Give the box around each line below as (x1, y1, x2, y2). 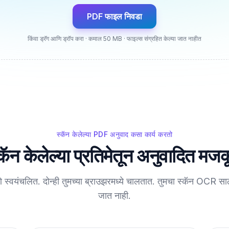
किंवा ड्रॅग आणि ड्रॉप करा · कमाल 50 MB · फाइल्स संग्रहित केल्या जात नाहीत (28, 35, 201, 42)
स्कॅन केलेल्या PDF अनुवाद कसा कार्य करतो (56, 130, 173, 139)
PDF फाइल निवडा (87, 11, 142, 21)
